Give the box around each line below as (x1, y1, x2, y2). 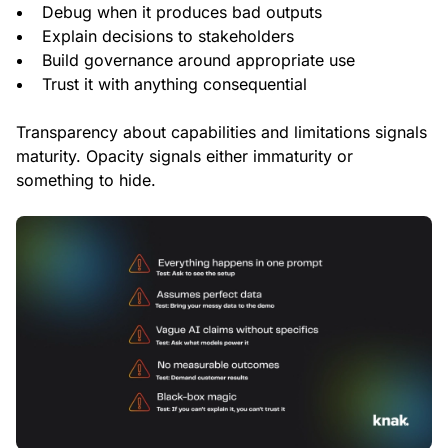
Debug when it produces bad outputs (42, 2, 322, 23)
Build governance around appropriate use (42, 50, 355, 71)
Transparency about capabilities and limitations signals (16, 122, 427, 143)
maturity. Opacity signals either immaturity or (16, 146, 353, 167)
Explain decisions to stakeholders (42, 26, 294, 47)
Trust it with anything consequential (42, 74, 307, 95)
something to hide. (16, 170, 156, 191)
